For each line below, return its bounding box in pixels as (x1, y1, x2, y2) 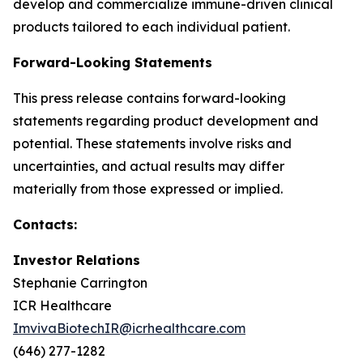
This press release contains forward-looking (13, 90, 286, 106)
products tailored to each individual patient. (13, 19, 290, 35)
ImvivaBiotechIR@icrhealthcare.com (13, 320, 246, 336)
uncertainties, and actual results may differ (13, 158, 284, 174)
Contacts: (13, 216, 77, 233)
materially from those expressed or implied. (13, 181, 283, 197)
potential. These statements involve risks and (13, 135, 292, 152)
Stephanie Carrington (13, 275, 147, 291)
